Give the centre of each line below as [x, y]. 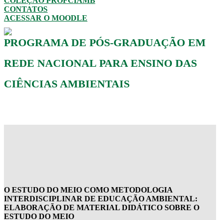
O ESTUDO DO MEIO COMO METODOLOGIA [88, 190]
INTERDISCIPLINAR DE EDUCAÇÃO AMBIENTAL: [101, 198]
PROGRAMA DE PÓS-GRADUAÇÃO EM [105, 42]
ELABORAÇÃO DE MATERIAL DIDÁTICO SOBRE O [102, 207]
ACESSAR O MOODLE [46, 18]
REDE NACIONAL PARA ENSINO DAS [100, 63]
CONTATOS [26, 9]
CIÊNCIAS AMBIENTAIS [67, 83]
